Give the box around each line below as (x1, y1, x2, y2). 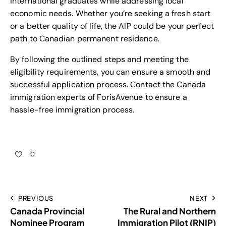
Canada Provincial (10, 205, 84, 216)
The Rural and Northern (124, 205, 216, 216)
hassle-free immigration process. (10, 104, 135, 115)
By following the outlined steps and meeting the (10, 53, 189, 65)
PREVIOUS (18, 194, 54, 202)
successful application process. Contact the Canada (10, 79, 206, 90)
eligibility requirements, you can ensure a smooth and (10, 66, 211, 77)
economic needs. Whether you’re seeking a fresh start (10, 8, 211, 19)
